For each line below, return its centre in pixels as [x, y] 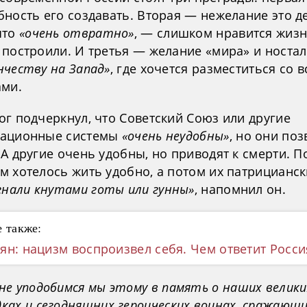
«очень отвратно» [76, 33]
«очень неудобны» [175, 135]
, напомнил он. [240, 189]
